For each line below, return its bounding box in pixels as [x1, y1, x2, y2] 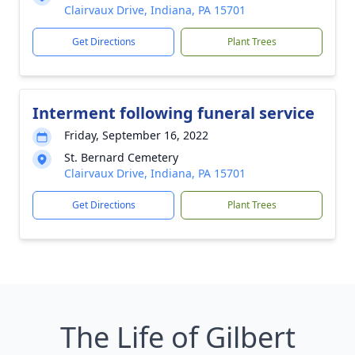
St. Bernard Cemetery [64, 150, 178, 165]
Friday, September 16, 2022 [64, 128, 208, 143]
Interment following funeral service [32, 102, 315, 124]
